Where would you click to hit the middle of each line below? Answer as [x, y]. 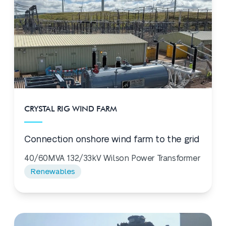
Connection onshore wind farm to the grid [112, 139]
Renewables [53, 172]
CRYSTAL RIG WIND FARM [71, 109]
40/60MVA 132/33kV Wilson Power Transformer [112, 158]
